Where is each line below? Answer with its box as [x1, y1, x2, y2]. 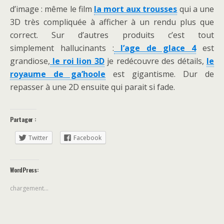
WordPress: [10, 165, 39, 174]
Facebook [73, 133, 101, 142]
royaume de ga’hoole [10, 68, 105, 79]
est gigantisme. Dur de [105, 68, 214, 79]
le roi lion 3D [50, 55, 104, 66]
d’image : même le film [10, 3, 94, 14]
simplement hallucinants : [10, 42, 114, 53]
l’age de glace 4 [114, 42, 196, 53]
